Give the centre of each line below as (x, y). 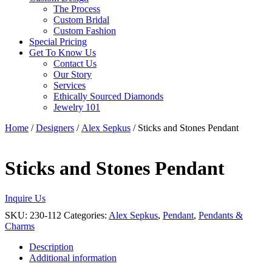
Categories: (86, 215)
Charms (20, 226)
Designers (55, 128)
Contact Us (75, 63)
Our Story (73, 74)
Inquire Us (25, 198)
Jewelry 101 (77, 107)
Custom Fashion (85, 31)
